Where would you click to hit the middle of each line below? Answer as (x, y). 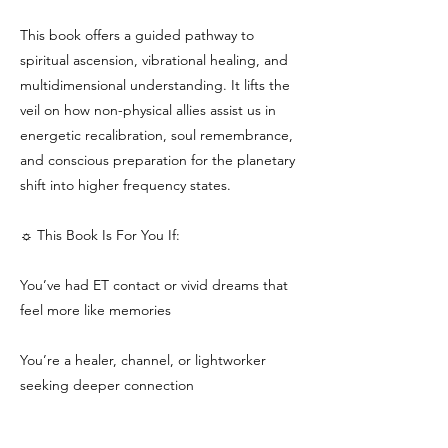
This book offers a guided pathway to (137, 35)
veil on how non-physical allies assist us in (148, 110)
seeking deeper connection (107, 385)
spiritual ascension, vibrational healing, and (154, 60)
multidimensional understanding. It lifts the (155, 85)
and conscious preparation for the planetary (157, 160)
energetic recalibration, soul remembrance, (156, 135)
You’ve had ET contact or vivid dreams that (154, 285)
